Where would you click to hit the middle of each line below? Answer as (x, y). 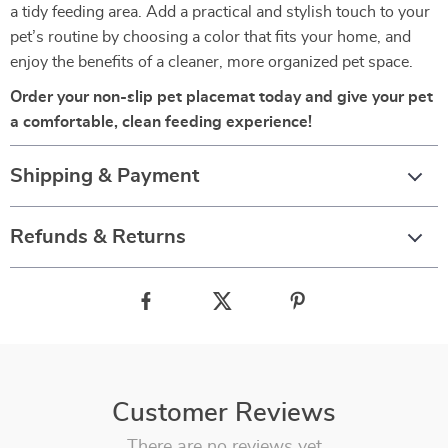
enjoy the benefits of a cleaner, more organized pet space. (211, 62)
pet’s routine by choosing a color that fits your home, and (210, 37)
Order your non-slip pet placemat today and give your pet (221, 97)
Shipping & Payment (104, 176)
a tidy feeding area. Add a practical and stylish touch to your (220, 12)
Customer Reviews (224, 413)
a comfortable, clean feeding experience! (161, 122)
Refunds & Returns (98, 237)
